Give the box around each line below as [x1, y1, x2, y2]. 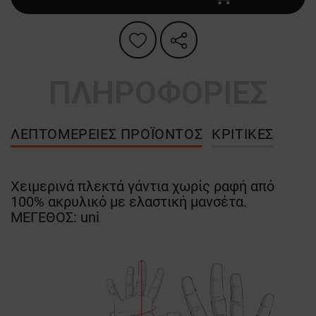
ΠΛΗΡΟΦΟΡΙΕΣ [49, 74, 267, 112]
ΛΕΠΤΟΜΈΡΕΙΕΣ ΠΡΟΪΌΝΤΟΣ [11, 126, 203, 143]
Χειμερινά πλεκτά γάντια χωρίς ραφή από [11, 178, 274, 195]
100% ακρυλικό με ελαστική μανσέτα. [11, 193, 247, 211]
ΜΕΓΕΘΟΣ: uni [11, 209, 99, 226]
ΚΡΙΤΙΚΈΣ [212, 126, 274, 143]
